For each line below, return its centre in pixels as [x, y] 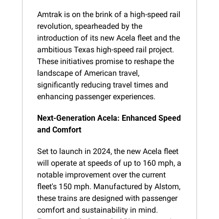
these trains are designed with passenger [107, 198]
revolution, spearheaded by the [90, 26]
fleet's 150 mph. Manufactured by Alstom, [109, 186]
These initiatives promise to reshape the [106, 61]
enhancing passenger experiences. [96, 96]
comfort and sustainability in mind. [98, 210]
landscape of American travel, [88, 73]
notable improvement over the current [101, 175]
